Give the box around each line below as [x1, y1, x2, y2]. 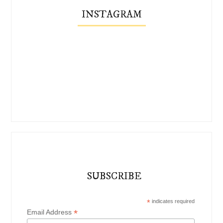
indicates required [150, 198, 195, 205]
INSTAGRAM [81, 8, 142, 21]
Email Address [27, 208, 74, 217]
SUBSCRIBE [87, 170, 141, 183]
